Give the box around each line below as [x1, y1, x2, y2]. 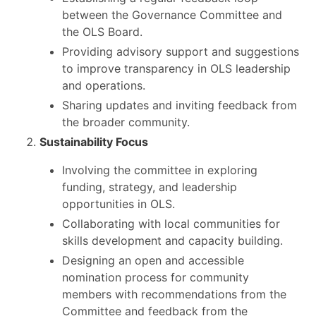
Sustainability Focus [39, 134, 148, 149]
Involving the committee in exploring [62, 162, 257, 177]
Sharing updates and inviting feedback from [62, 97, 297, 112]
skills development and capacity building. [62, 233, 283, 248]
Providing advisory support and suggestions [62, 44, 299, 59]
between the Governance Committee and [62, 7, 282, 22]
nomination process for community [62, 269, 249, 284]
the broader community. [62, 114, 190, 129]
